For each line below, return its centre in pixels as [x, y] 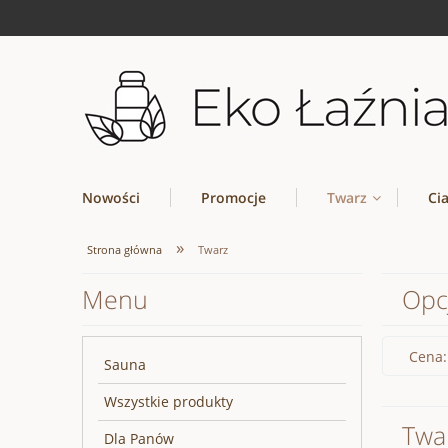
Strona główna [124, 249]
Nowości [111, 197]
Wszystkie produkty [168, 401]
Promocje [233, 197]
